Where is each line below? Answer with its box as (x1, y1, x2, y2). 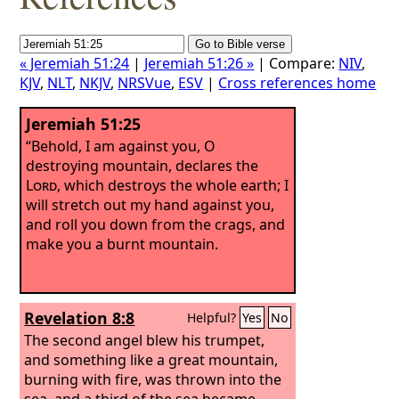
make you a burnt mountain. (26, 233, 219, 254)
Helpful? (187, 309, 240, 326)
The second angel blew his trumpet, (24, 330, 265, 350)
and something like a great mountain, (24, 349, 279, 370)
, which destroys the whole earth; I (57, 175, 289, 195)
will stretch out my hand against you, (26, 194, 275, 215)
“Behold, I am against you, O (26, 135, 216, 156)
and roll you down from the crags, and (26, 214, 286, 234)
